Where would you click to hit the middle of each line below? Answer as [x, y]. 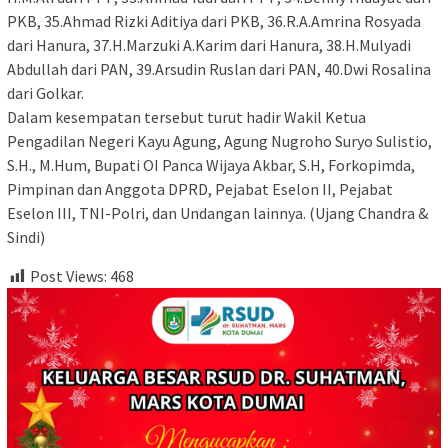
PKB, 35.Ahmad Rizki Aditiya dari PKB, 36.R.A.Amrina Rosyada [214, 20]
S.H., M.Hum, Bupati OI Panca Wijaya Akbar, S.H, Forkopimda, [211, 164]
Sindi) [26, 236]
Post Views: [68, 275]
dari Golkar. [45, 92]
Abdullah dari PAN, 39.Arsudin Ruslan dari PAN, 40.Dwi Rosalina [219, 68]
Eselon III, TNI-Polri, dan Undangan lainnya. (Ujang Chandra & [217, 212]
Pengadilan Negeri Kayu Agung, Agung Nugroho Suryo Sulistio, [219, 140]
